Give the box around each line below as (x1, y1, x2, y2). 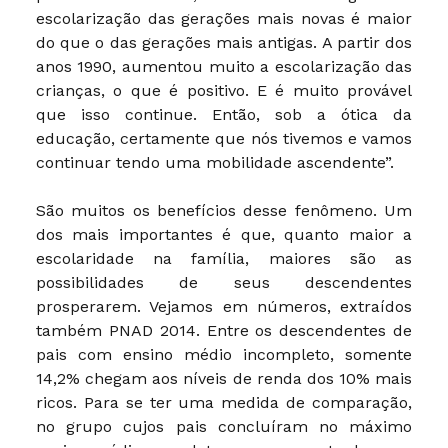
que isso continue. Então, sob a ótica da (35, 104, 413, 124)
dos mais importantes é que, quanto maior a (35, 224, 413, 244)
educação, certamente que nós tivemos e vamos (35, 128, 413, 148)
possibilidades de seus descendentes (35, 272, 413, 292)
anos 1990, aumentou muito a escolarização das (35, 56, 413, 76)
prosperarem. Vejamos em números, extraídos (35, 296, 413, 316)
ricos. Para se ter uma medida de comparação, (35, 392, 413, 412)
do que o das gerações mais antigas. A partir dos (35, 32, 413, 52)
